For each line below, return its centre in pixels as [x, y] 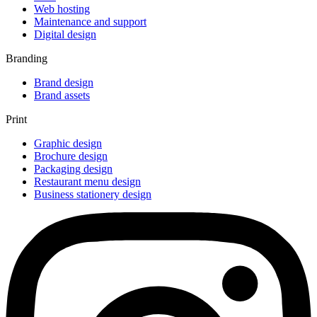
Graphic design [68, 144]
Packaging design [73, 169]
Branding [27, 59]
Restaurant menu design [87, 182]
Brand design [64, 83]
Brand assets [62, 96]
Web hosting [62, 9]
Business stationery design [93, 195]
